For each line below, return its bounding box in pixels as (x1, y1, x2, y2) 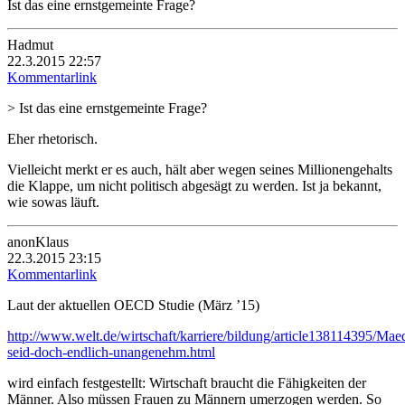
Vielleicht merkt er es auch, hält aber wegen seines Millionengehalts (7, 161, 392, 177)
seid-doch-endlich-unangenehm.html (7, 344, 215, 360)
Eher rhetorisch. (7, 130, 98, 146)
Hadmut (7, 36, 53, 52)
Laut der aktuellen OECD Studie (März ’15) (7, 297, 259, 313)
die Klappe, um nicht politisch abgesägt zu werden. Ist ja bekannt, (7, 177, 381, 193)
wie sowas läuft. (7, 193, 99, 210)
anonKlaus (7, 233, 69, 250)
